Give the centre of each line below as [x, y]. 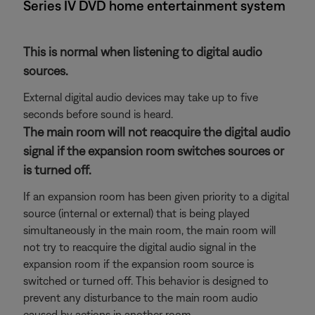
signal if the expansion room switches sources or [154, 151]
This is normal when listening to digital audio [143, 52]
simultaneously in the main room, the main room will [149, 230]
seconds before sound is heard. [98, 114]
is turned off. [57, 170]
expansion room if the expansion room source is [139, 264]
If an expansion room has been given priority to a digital [156, 196]
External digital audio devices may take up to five [141, 97]
